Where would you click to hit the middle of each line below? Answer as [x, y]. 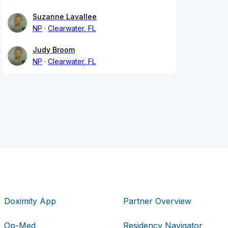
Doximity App [30, 201]
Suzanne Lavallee [65, 17]
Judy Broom [54, 50]
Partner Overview [157, 201]
